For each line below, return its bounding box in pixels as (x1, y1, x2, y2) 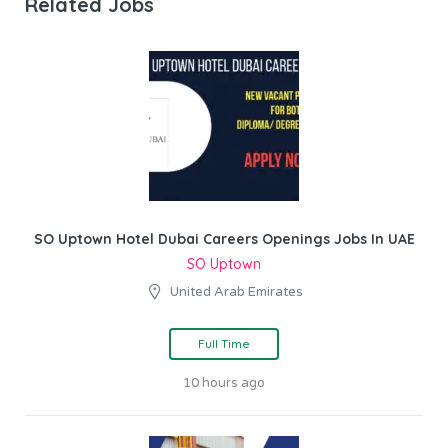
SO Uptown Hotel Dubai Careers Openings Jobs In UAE (33, 229, 415, 248)
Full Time (198, 335, 250, 351)
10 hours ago (183, 374, 265, 391)
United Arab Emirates (170, 283, 303, 300)
